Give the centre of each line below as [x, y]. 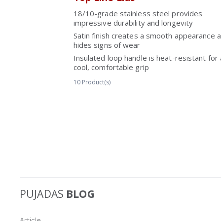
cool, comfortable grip [111, 67]
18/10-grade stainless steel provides [138, 13]
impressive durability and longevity [133, 23]
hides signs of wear [107, 45]
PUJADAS [42, 194]
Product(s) [96, 82]
